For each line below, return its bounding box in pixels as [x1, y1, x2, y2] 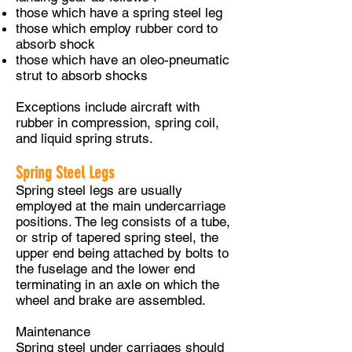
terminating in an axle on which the [16, 277, 219, 292]
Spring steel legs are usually [16, 182, 182, 198]
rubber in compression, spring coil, [16, 115, 219, 130]
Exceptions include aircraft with [16, 99, 200, 115]
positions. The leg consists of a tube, [16, 214, 230, 229]
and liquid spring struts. [16, 130, 153, 146]
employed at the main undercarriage [16, 198, 225, 214]
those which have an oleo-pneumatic [16, 52, 229, 68]
